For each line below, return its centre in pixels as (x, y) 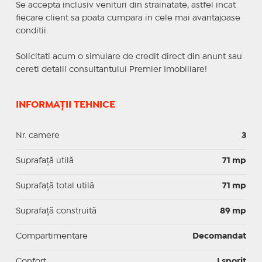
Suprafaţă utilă (44, 161)
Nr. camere (37, 135)
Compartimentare (51, 236)
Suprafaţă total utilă (55, 186)
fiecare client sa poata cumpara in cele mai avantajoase (128, 18)
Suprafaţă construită (56, 211)
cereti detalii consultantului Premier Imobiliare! (111, 69)
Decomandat (220, 236)
